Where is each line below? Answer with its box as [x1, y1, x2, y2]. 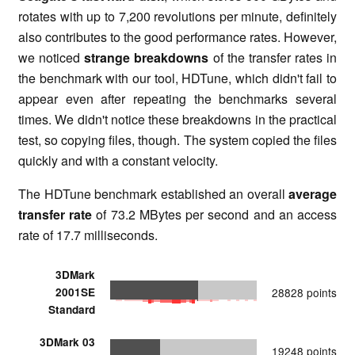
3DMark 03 [40, 334, 95, 349]
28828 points [272, 284, 337, 300]
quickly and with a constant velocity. [18, 151, 218, 170]
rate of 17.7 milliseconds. [18, 225, 158, 244]
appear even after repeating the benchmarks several [18, 89, 337, 108]
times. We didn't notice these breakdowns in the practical [18, 109, 337, 128]
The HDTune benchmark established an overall [18, 184, 288, 203]
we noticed [18, 48, 85, 67]
